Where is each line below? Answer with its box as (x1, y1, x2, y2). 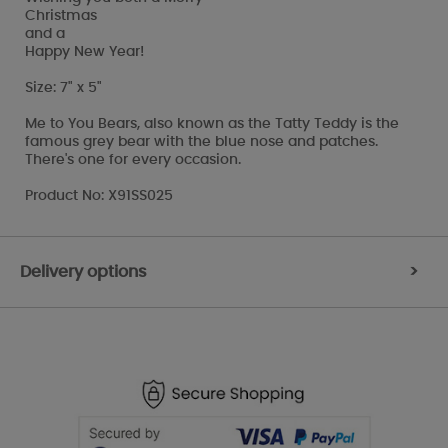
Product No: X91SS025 (25, 188, 173, 203)
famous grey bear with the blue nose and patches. (25, 134, 378, 149)
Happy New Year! (25, 44, 144, 59)
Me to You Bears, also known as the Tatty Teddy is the (25, 116, 399, 131)
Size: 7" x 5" (25, 80, 102, 95)
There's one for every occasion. (25, 152, 241, 167)
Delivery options (20, 263, 147, 280)
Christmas (25, 8, 97, 23)
